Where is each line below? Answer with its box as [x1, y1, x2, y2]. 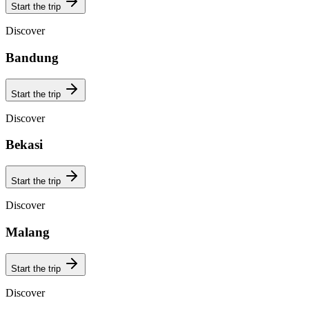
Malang [6, 224, 50, 239]
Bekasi [6, 137, 43, 152]
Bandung [6, 50, 59, 65]
